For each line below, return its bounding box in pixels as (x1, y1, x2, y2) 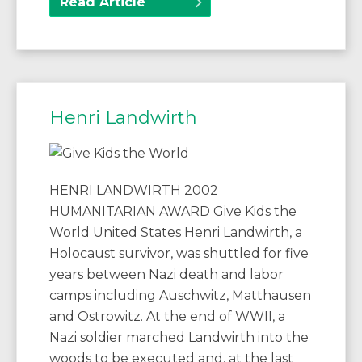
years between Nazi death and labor (49, 267, 284, 283)
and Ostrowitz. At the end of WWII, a (49, 309, 285, 325)
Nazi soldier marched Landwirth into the (49, 330, 309, 346)
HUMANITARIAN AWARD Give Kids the (49, 204, 297, 220)
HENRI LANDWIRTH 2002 (49, 183, 218, 199)
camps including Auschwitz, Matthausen (49, 288, 311, 304)
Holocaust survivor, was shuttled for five (49, 246, 309, 262)
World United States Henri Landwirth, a (49, 225, 302, 241)
